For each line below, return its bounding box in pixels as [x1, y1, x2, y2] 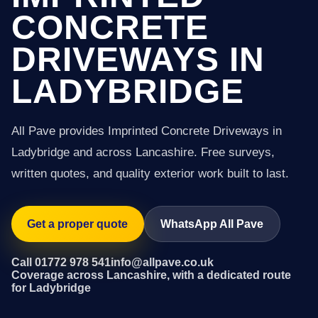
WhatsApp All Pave [160, 217, 264, 230]
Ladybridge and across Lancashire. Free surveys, [11, 146, 275, 159]
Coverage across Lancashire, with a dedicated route [11, 268, 291, 281]
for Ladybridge [11, 281, 91, 294]
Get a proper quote [27, 217, 128, 230]
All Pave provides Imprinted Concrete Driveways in [11, 124, 282, 138]
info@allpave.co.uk [111, 256, 214, 268]
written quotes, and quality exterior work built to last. [11, 167, 289, 180]
